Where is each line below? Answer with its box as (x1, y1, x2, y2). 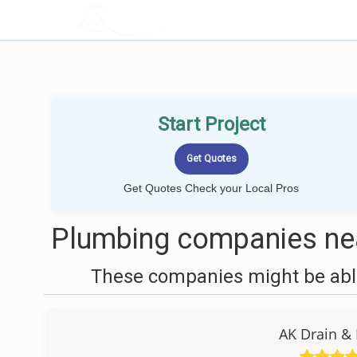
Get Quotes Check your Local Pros (124, 182, 299, 194)
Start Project (157, 113, 265, 135)
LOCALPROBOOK (117, 11, 222, 28)
